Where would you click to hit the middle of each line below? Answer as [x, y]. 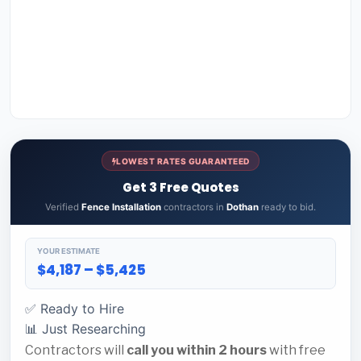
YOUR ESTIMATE [68, 251]
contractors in [194, 207]
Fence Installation [121, 207]
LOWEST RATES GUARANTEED [183, 161]
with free [296, 350]
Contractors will [76, 350]
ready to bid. [287, 207]
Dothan [243, 207]
